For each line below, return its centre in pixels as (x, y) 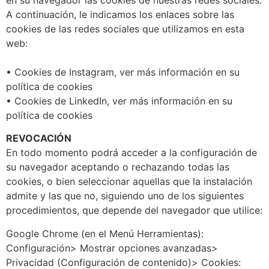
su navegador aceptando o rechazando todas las (118, 167)
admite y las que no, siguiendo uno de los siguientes (125, 196)
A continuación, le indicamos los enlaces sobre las (120, 15)
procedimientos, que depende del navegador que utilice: (134, 210)
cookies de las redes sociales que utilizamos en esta (125, 29)
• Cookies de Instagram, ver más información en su (123, 72)
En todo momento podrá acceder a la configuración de (131, 153)
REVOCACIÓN (39, 138)
